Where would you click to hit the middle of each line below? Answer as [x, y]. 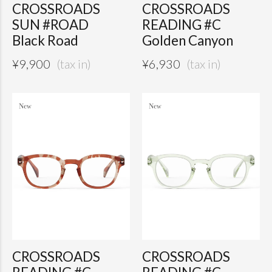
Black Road [45, 40]
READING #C [182, 24]
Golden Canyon [188, 40]
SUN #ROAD [50, 24]
